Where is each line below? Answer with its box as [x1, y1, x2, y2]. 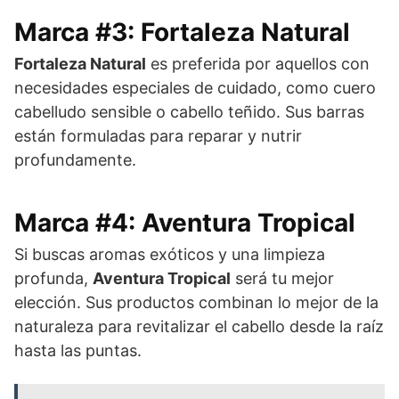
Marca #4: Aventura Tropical [14, 207, 355, 238]
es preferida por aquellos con [146, 53, 370, 73]
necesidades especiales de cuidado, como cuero [14, 77, 376, 97]
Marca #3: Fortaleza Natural [14, 16, 350, 47]
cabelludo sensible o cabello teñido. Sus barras [14, 102, 364, 121]
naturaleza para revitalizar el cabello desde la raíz [14, 316, 384, 336]
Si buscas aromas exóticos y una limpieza [14, 244, 325, 264]
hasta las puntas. [14, 340, 142, 360]
